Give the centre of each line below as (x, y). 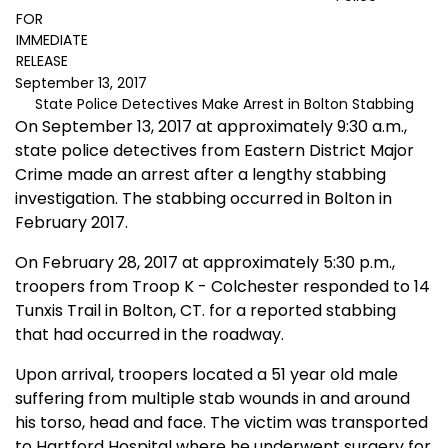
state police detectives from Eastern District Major (214, 151)
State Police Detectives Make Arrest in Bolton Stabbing (224, 104)
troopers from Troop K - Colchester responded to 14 (222, 287)
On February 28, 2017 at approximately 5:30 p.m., (205, 263)
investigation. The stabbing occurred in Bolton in (203, 199)
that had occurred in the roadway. (149, 335)
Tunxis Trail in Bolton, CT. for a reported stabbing (205, 311)
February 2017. (71, 223)
